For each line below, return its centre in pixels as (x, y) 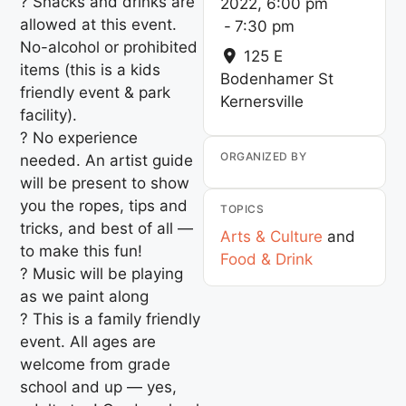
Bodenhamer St (277, 78)
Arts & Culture (271, 236)
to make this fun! (82, 251)
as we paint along (85, 296)
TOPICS (242, 208)
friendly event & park (96, 92)
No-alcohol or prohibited (109, 47)
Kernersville (262, 101)
